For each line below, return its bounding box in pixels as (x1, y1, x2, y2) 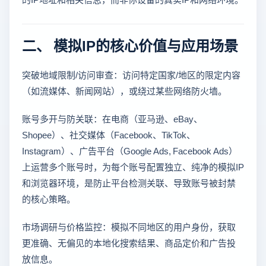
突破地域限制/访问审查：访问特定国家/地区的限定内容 (22, 68, 240, 81)
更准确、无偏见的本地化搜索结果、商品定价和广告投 (22, 236, 236, 249)
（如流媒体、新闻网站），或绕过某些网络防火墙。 (22, 84, 227, 97)
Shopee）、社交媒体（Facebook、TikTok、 (22, 128, 195, 141)
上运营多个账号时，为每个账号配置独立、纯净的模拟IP (22, 160, 244, 173)
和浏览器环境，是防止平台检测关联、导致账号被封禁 (22, 176, 236, 189)
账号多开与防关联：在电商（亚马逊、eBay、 (22, 112, 202, 125)
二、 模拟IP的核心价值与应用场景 (22, 34, 238, 56)
